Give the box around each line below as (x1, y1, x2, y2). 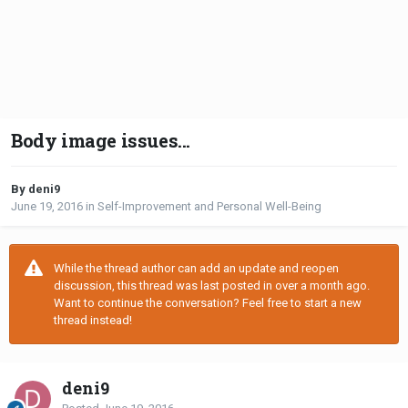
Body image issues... (11, 128, 190, 153)
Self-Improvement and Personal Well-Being (97, 199, 321, 214)
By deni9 (11, 182, 60, 197)
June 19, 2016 (11, 199, 83, 214)
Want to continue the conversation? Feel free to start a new (54, 296, 362, 311)
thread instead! (54, 313, 132, 328)
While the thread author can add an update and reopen (54, 261, 339, 276)
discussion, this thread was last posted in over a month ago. (54, 279, 370, 293)
